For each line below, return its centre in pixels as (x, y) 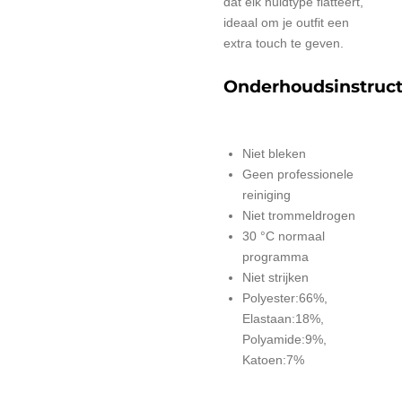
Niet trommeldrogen (299, 215)
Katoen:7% (273, 360)
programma (275, 257)
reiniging (267, 195)
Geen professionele (298, 174)
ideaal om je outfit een (286, 22)
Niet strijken (275, 277)
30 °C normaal (284, 236)
